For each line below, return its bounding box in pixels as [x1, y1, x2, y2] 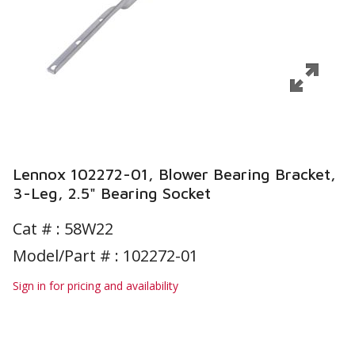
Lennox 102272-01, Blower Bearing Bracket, [13, 165, 336, 183]
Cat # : [13, 218, 64, 239]
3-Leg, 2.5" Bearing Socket [13, 184, 211, 202]
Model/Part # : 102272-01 [13, 245, 198, 266]
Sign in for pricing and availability [13, 278, 178, 293]
